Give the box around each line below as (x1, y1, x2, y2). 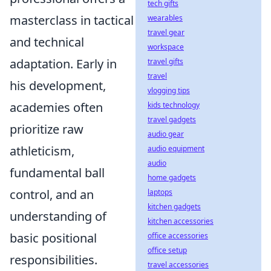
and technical (10, 34, 84, 50)
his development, (10, 77, 106, 94)
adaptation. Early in (10, 56, 117, 72)
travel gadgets (148, 114, 196, 125)
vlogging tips (148, 85, 190, 96)
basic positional (10, 230, 97, 246)
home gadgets (148, 172, 196, 183)
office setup (148, 245, 187, 255)
